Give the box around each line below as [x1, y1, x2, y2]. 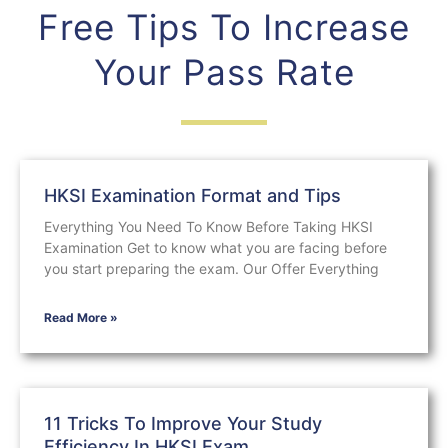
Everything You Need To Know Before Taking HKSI [44, 217, 373, 235]
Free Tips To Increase [38, 5, 410, 48]
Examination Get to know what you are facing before [44, 238, 387, 256]
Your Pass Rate [93, 50, 355, 93]
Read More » [44, 309, 118, 325]
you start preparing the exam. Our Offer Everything [44, 259, 379, 277]
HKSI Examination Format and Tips [44, 184, 341, 206]
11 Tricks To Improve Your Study [44, 412, 322, 434]
